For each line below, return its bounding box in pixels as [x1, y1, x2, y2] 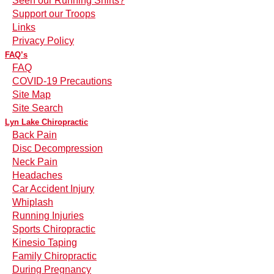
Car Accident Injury [12, 183, 94, 194]
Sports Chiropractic [12, 224, 95, 235]
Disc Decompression [12, 143, 103, 154]
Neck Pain [12, 157, 57, 168]
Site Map [12, 89, 51, 100]
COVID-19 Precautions [12, 76, 112, 87]
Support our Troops [12, 9, 95, 20]
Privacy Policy [12, 35, 74, 46]
